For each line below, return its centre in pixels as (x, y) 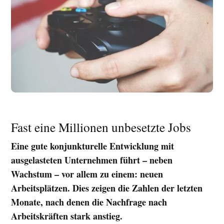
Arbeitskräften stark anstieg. (67, 216)
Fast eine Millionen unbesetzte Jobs (101, 127)
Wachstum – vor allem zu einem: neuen (87, 174)
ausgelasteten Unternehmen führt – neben (92, 160)
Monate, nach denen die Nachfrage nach (89, 202)
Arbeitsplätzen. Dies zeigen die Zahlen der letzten (107, 188)
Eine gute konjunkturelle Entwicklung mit (93, 146)
